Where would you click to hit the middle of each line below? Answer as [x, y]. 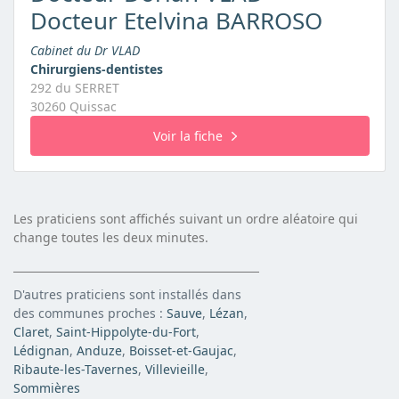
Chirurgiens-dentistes [96, 69]
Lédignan [41, 351]
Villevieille [175, 370]
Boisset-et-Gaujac [181, 351]
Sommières [47, 388]
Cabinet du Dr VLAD [85, 50]
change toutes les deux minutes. [111, 238]
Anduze [99, 351]
